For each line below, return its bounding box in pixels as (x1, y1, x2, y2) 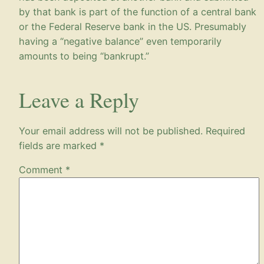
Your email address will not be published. (19, 124, 203, 137)
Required (206, 124, 245, 137)
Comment (19, 164, 65, 176)
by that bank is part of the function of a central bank (19, 5, 256, 18)
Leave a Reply (19, 85, 139, 114)
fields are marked (19, 139, 100, 151)
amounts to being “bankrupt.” (19, 49, 149, 62)
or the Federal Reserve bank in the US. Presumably (19, 20, 246, 32)
